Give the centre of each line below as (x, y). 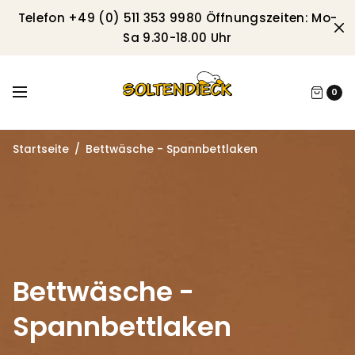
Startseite (40, 149)
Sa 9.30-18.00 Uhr (177, 38)
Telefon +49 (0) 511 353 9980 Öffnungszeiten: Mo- (177, 18)
